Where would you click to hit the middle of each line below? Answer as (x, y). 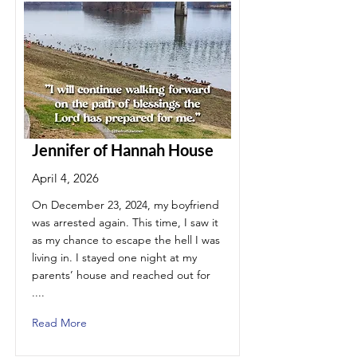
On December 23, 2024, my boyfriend (126, 205)
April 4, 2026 (65, 178)
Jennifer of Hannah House (123, 150)
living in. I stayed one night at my (114, 257)
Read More (59, 323)
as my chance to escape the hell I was (126, 240)
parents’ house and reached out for (121, 275)
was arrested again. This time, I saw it (125, 222)
